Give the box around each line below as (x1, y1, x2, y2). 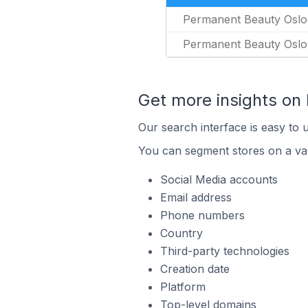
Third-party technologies (159, 244, 289, 258)
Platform (159, 280, 206, 294)
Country (159, 226, 203, 240)
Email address (159, 190, 232, 204)
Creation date (159, 262, 230, 276)
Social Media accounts (159, 173, 278, 186)
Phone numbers (159, 208, 245, 222)
